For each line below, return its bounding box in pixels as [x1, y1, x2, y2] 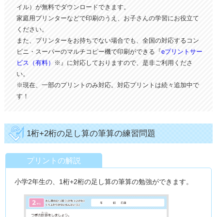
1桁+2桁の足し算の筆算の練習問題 [26, 129, 155, 138]
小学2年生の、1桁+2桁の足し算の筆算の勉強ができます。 [15, 178, 193, 186]
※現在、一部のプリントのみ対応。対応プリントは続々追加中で [16, 81, 199, 89]
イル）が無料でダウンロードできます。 [16, 3, 130, 11]
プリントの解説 [27, 156, 81, 165]
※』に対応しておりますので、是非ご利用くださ [54, 59, 193, 66]
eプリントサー [161, 48, 202, 55]
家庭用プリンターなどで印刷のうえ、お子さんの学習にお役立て [16, 15, 199, 22]
